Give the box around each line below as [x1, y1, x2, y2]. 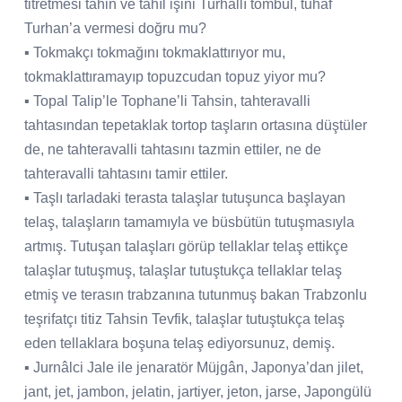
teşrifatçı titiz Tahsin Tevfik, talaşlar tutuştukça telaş [24, 310, 345, 327]
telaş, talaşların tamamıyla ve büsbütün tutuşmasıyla [24, 214, 354, 230]
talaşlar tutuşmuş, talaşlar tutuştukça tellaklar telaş [24, 262, 342, 278]
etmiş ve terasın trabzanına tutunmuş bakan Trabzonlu [24, 286, 367, 302]
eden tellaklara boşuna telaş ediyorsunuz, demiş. [24, 335, 335, 351]
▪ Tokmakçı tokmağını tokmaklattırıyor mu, [24, 44, 285, 60]
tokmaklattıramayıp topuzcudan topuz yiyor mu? [24, 68, 326, 84]
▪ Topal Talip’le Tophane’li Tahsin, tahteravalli [24, 92, 310, 109]
